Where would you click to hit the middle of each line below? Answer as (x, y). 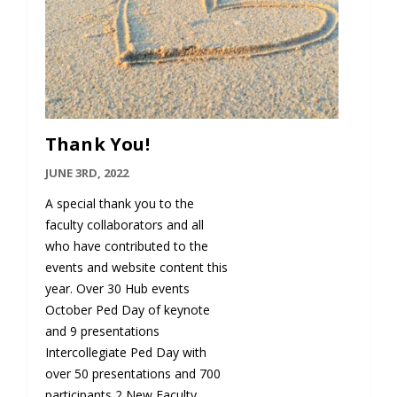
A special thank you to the (119, 204)
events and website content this (136, 268)
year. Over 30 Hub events (117, 289)
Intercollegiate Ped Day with (125, 353)
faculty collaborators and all (124, 225)
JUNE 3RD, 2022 (86, 173)
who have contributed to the (126, 246)
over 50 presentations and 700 (132, 374)
